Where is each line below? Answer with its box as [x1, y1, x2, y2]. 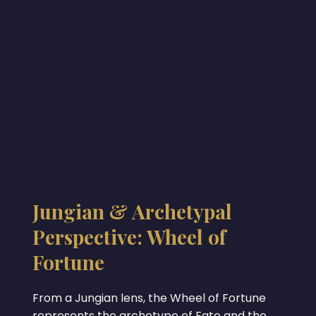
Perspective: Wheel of [32, 223, 226, 250]
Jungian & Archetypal [32, 197, 232, 224]
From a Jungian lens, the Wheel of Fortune [32, 289, 266, 306]
